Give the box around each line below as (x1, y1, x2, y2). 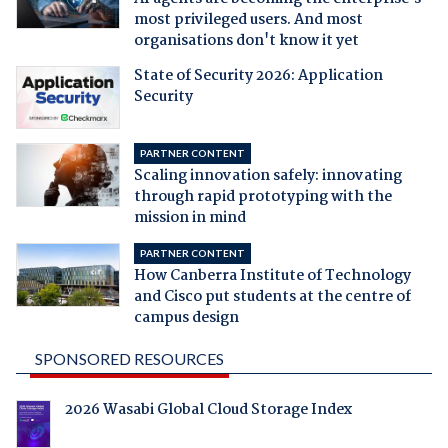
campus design (133, 306, 239, 331)
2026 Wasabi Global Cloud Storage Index (64, 398, 352, 423)
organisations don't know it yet (133, 28, 359, 53)
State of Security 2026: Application (133, 63, 383, 88)
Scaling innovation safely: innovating (133, 164, 402, 189)
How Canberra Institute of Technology (133, 264, 411, 289)
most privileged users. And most (133, 7, 363, 32)
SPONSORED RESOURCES (34, 349, 224, 369)
